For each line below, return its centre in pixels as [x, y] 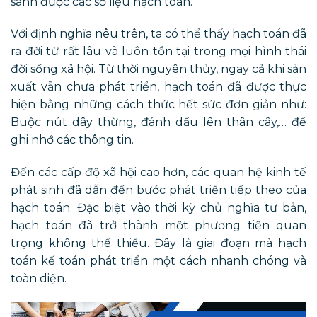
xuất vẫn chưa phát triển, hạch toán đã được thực [158, 87]
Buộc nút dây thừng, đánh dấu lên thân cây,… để [158, 122]
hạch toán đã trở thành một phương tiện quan [158, 226]
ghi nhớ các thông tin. [72, 140]
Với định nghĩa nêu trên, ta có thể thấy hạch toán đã [158, 34]
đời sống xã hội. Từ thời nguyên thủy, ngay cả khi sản [158, 69]
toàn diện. [39, 279]
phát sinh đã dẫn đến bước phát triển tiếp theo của [158, 190]
